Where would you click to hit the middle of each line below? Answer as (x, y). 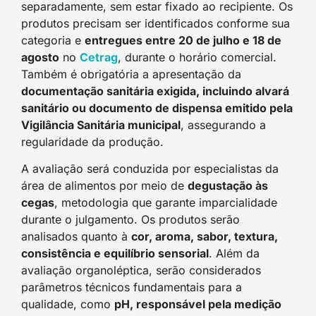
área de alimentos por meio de (104, 186)
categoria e (53, 40)
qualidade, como (68, 304)
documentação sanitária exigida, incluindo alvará (155, 91)
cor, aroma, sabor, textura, (205, 237)
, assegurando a (223, 124)
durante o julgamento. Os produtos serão (130, 220)
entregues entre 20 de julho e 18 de (183, 40)
